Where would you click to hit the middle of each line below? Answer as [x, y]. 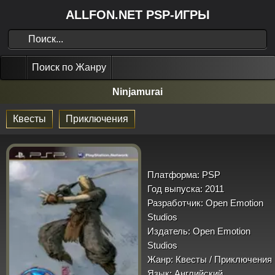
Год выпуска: [175, 189]
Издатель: [169, 231]
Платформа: [173, 175]
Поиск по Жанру [69, 67]
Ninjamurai [137, 92]
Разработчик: [175, 203]
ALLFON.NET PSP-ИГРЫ [137, 15]
